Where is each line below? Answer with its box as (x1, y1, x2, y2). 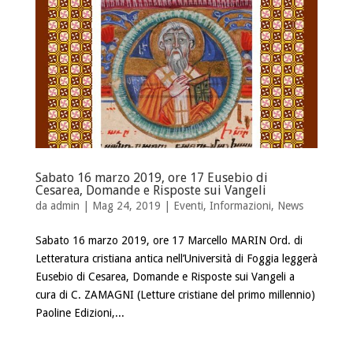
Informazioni (209, 199, 271, 212)
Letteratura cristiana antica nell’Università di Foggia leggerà (35, 251, 318, 265)
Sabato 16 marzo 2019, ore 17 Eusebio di (35, 169, 268, 185)
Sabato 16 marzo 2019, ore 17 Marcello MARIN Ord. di (35, 233, 303, 247)
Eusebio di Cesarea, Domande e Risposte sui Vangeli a (35, 269, 295, 283)
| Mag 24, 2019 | (79, 199, 173, 212)
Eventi (173, 199, 203, 212)
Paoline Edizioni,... (35, 306, 124, 319)
